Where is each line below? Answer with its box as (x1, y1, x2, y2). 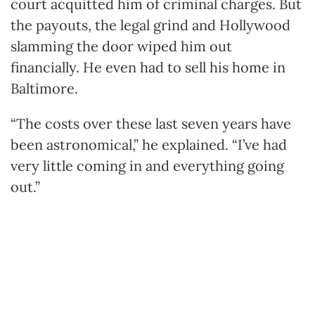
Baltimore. (11, 79, 78, 97)
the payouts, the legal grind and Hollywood (11, 15, 290, 34)
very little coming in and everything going (11, 156, 284, 174)
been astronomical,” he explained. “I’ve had (11, 135, 287, 153)
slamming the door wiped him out (11, 37, 232, 55)
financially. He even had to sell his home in (11, 58, 285, 76)
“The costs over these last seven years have (11, 114, 291, 132)
